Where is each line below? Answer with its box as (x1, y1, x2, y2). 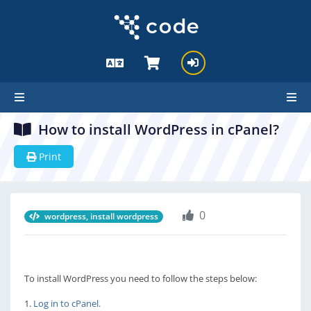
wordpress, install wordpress (42, 210, 159, 222)
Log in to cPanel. (33, 297, 101, 310)
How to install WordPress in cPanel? (38, 120, 279, 139)
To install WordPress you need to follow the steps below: (24, 272, 257, 285)
